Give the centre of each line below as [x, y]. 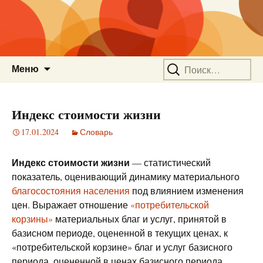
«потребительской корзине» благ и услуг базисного [122, 247]
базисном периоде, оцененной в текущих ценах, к [120, 233]
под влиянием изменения [187, 190]
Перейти [69, 63]
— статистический [170, 162]
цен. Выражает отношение [71, 205]
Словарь [96, 132]
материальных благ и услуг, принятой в [140, 219]
